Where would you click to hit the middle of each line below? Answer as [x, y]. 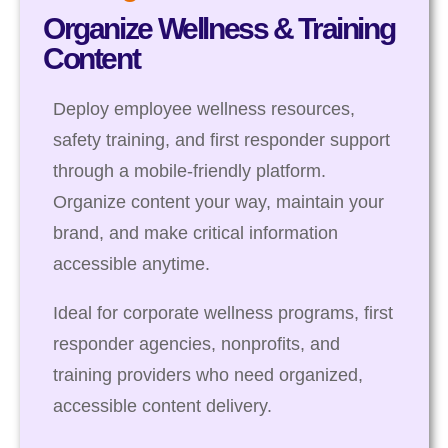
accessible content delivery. [162, 405]
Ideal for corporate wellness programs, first [223, 312]
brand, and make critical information [195, 232]
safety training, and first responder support [221, 139]
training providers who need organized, [208, 374]
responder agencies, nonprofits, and [196, 343]
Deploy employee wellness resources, [204, 108]
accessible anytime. [131, 263]
